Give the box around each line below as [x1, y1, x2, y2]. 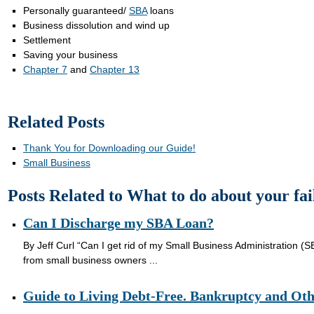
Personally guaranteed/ [22, 5, 129, 16]
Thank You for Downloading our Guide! [22, 142, 196, 153]
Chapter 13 [89, 64, 139, 75]
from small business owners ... [22, 254, 158, 266]
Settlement [22, 34, 71, 46]
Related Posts [8, 112, 104, 131]
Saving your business [22, 49, 118, 60]
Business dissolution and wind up [22, 20, 170, 31]
